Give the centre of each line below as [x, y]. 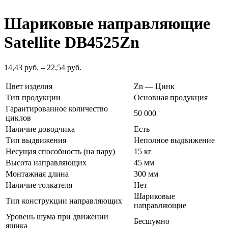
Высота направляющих [46, 162]
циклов [18, 118]
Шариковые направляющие [107, 24]
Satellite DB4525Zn [72, 42]
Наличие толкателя [39, 185]
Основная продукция [171, 97]
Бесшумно [152, 221]
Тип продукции [33, 97]
